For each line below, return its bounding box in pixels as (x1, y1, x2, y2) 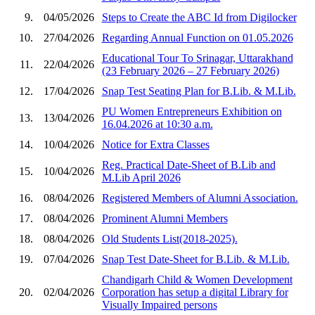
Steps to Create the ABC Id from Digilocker (101, 11, 297, 23)
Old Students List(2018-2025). (101, 232, 238, 245)
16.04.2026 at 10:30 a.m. (101, 117, 213, 130)
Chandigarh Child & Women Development (101, 273, 292, 285)
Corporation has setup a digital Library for (101, 285, 288, 298)
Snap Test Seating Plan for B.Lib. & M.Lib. (101, 84, 296, 97)
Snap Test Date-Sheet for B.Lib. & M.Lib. (101, 252, 290, 265)
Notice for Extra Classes (101, 138, 210, 150)
